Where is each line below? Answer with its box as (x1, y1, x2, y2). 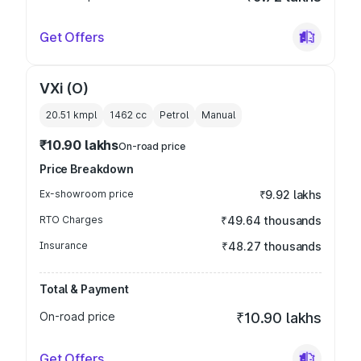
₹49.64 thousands (221, 214, 322, 227)
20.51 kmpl (46, 109, 97, 121)
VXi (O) (39, 80, 89, 97)
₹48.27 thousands (222, 239, 322, 253)
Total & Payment (39, 282, 129, 296)
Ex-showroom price (39, 188, 134, 200)
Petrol (160, 109, 189, 121)
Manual (201, 109, 235, 121)
